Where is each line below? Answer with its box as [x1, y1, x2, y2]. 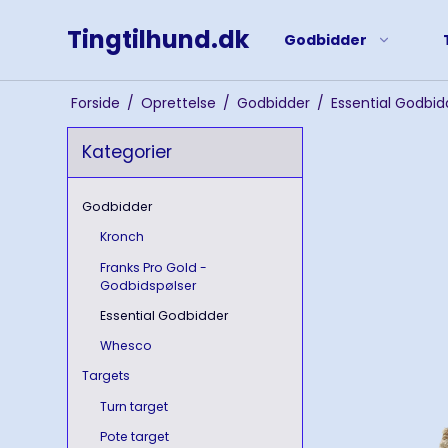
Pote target [99, 427, 169, 445]
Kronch [99, 228, 144, 246]
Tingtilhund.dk [67, 23, 250, 56]
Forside [70, 93, 120, 113]
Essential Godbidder [99, 306, 228, 324]
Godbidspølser [99, 276, 196, 294]
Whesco [99, 337, 152, 355]
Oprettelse [140, 93, 216, 113]
